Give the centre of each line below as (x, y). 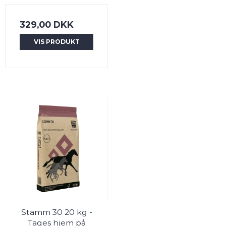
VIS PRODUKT (56, 41)
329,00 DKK (47, 24)
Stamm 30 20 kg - (56, 212)
